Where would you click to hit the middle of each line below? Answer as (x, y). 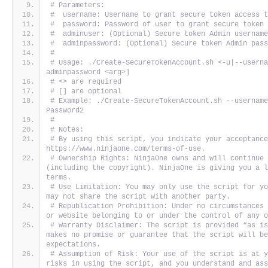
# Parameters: (78, 6)
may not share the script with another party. (141, 197)
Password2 (65, 111)
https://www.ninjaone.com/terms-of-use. (126, 149)
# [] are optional (86, 92)
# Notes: (67, 130)
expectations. (76, 245)
